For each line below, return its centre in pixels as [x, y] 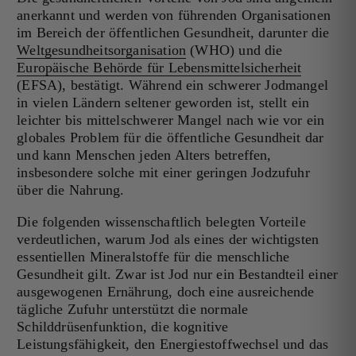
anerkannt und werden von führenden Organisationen [174, 15]
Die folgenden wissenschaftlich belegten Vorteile [161, 222]
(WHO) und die [234, 50]
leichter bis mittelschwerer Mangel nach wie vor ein [171, 120]
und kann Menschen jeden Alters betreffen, [144, 155]
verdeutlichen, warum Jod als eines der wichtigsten [168, 240]
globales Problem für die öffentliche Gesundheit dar [170, 138]
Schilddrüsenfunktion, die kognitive [123, 327]
